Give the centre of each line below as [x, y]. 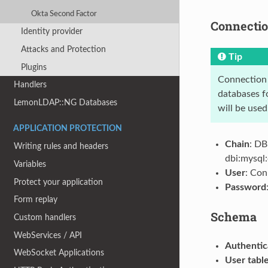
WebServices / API [48, 235]
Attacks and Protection [63, 49]
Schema [233, 216]
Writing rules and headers [61, 147]
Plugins [33, 67]
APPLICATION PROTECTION [68, 128]
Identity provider [51, 32]
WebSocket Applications [59, 253]
